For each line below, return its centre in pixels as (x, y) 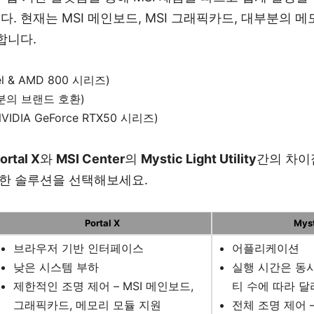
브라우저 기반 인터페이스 (79, 248)
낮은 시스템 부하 (56, 267)
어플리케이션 (266, 248)
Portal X (102, 223)
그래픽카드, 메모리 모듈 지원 (88, 305)
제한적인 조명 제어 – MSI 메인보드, (104, 286)
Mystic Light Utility (199, 159)
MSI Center (90, 159)
